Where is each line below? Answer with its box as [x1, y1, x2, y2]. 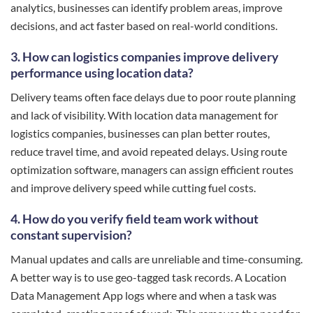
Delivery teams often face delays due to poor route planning [10, 89, 296, 103]
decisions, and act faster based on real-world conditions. [10, 18, 277, 32]
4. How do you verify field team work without [10, 210, 259, 226]
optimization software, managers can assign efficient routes [10, 162, 293, 176]
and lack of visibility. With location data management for [10, 108, 278, 122]
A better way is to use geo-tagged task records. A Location [10, 270, 286, 284]
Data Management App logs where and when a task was [10, 288, 277, 302]
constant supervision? [10, 226, 132, 242]
